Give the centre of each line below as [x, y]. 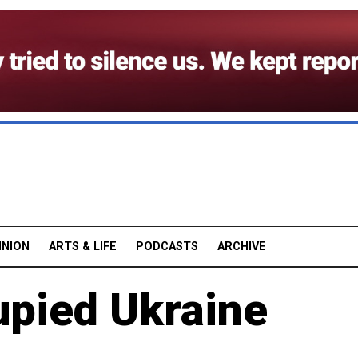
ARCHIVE [242, 246]
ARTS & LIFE [83, 246]
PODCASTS [167, 246]
